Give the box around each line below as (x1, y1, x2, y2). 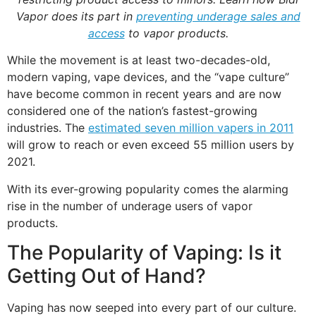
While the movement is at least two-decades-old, (7, 53, 270, 68)
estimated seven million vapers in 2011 (88, 121, 293, 135)
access (87, 25, 125, 40)
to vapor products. (124, 25, 229, 40)
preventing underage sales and (135, 8, 300, 23)
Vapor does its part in (16, 8, 136, 23)
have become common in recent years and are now (7, 87, 281, 102)
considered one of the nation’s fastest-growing (7, 104, 257, 119)
